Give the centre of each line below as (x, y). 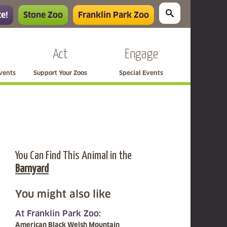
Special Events (141, 73)
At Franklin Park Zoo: (58, 214)
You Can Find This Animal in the (73, 156)
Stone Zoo (43, 15)
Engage (141, 54)
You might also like (63, 194)
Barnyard (32, 169)
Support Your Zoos (60, 73)
